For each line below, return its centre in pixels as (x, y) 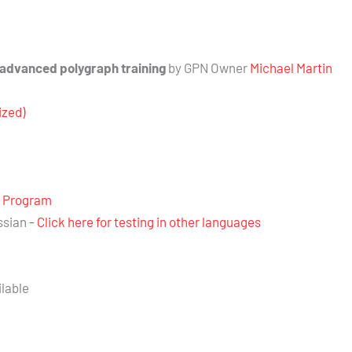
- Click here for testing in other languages (145, 222)
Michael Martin (291, 68)
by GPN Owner (208, 68)
